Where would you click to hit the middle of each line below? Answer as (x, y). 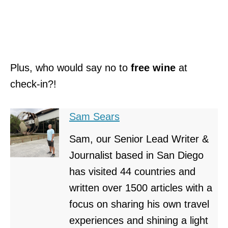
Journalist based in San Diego (136, 155)
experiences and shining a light (139, 220)
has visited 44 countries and (132, 171)
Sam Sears (94, 116)
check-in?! (33, 84)
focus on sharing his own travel (139, 204)
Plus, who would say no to (70, 67)
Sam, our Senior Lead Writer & (139, 139)
